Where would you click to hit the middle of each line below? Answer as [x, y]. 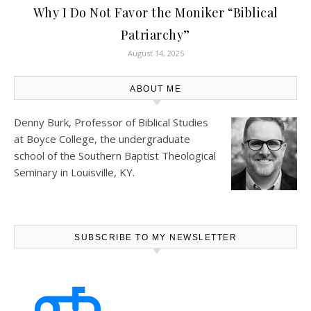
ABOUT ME [155, 89]
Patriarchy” [155, 35]
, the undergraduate [142, 139]
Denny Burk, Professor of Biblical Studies [111, 122]
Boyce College [60, 139]
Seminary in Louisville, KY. [74, 172]
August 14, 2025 [155, 53]
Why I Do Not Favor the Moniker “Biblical [155, 12]
